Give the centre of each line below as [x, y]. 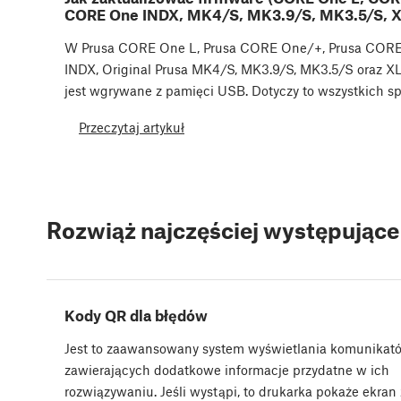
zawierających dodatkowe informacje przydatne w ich [227, 369]
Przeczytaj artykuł [132, 128]
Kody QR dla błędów [136, 315]
